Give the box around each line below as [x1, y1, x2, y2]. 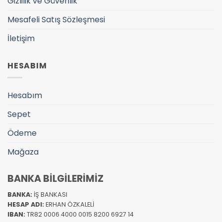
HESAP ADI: [7, 200, 46, 209]
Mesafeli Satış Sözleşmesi [7, 13, 105, 25]
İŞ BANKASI [34, 190, 67, 199]
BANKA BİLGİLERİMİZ [7, 172, 104, 186]
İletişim [7, 32, 35, 44]
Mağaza [7, 146, 39, 158]
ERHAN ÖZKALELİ [46, 200, 94, 209]
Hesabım [7, 90, 42, 102]
